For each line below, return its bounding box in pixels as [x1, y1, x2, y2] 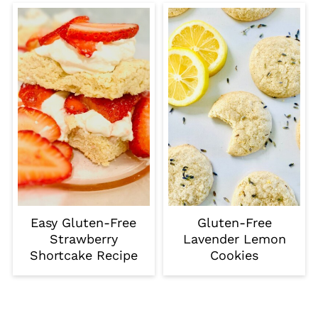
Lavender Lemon [182, 231, 286, 247]
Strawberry [49, 231, 118, 247]
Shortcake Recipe [29, 248, 138, 263]
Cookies [210, 248, 259, 263]
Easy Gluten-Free [31, 215, 137, 231]
